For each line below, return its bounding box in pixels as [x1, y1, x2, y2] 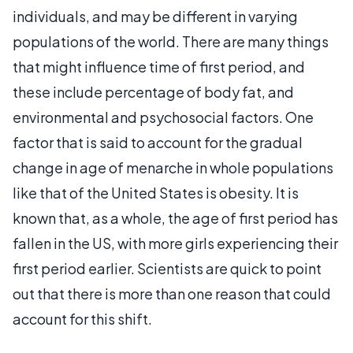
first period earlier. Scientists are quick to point [13, 259, 321, 277]
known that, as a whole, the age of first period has [13, 209, 338, 227]
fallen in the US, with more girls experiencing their [13, 234, 338, 252]
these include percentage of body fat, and [13, 83, 294, 101]
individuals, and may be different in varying [13, 7, 298, 25]
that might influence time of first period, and [13, 58, 305, 76]
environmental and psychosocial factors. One [13, 108, 314, 126]
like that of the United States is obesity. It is [13, 184, 299, 202]
